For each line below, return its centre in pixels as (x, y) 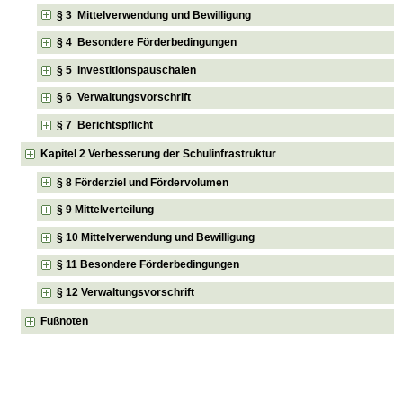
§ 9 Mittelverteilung (106, 210)
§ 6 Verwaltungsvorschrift (124, 98)
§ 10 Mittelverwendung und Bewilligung (156, 237)
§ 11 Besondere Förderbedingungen (148, 265)
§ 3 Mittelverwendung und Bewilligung (154, 15)
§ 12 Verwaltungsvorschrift (126, 292)
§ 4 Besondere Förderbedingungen (147, 43)
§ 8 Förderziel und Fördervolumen (143, 182)
